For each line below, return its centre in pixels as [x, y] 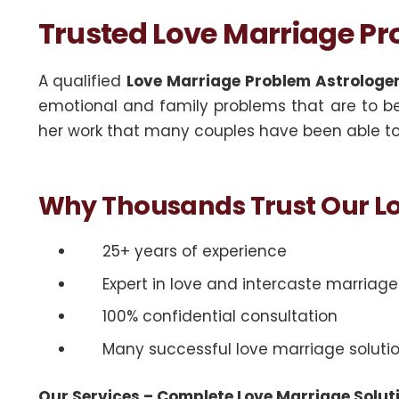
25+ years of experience [195, 251]
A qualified [82, 81]
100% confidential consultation [220, 316]
